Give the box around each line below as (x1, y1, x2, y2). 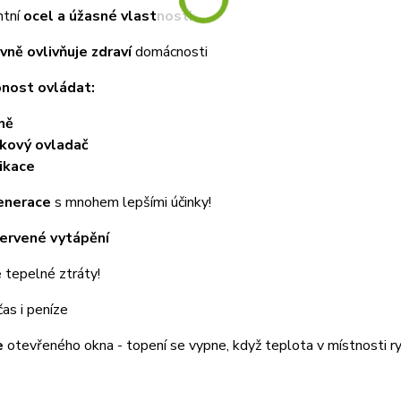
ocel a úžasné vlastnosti (22, 5, 192, 26)
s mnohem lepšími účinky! (50, 192, 211, 212)
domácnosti (131, 41, 208, 62)
